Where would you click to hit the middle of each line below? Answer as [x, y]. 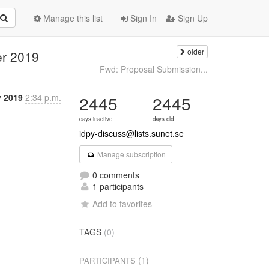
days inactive [96, 119]
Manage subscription [130, 154]
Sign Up [192, 18]
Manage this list [72, 18]
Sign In [142, 18]
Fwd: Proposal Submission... [153, 69]
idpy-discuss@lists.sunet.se [132, 133]
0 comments [115, 175]
